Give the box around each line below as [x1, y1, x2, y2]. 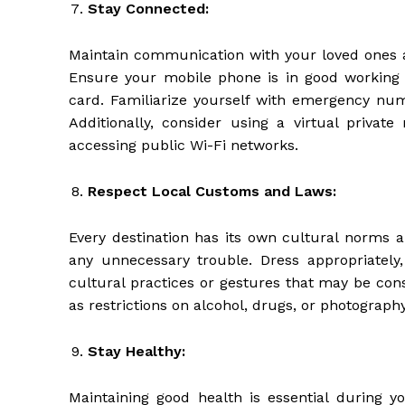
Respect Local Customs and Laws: [88, 183, 336, 201]
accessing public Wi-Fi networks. [69, 137, 298, 155]
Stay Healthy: [88, 343, 185, 361]
